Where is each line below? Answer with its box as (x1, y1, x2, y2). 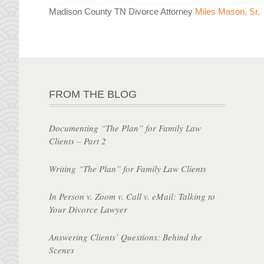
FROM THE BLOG (49, 88, 137, 100)
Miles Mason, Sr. (195, 6, 260, 17)
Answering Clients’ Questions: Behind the (49, 230, 203, 243)
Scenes (49, 243, 75, 256)
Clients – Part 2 (49, 134, 107, 147)
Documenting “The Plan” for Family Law (49, 121, 202, 134)
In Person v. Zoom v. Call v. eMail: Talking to (49, 190, 216, 202)
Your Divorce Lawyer (49, 203, 128, 215)
